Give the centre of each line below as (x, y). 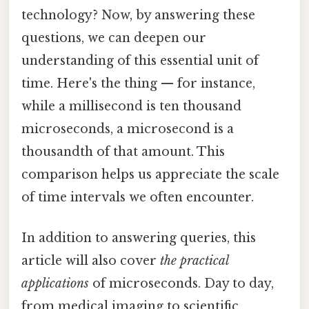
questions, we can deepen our (114, 38)
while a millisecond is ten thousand (131, 106)
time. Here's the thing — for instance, (138, 83)
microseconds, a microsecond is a (128, 129)
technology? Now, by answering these (138, 15)
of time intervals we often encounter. (138, 197)
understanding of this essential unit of (140, 60)
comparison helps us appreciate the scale (150, 174)
